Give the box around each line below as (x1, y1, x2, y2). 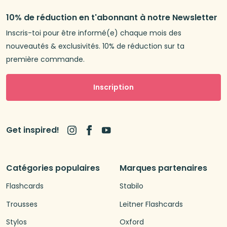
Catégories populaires (6, 162, 100, 174)
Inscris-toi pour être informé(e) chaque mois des (6, 27, 181, 38)
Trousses (6, 199, 37, 209)
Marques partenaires (120, 162, 207, 174)
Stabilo (120, 181, 143, 192)
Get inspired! (6, 124, 59, 136)
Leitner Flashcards (120, 199, 183, 209)
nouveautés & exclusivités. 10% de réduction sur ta (6, 41, 184, 51)
